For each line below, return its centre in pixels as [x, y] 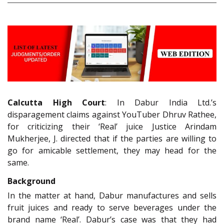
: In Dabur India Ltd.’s [161, 103]
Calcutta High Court [56, 103]
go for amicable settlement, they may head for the [112, 151]
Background [31, 181]
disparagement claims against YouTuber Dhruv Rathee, [112, 115]
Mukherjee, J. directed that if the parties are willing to [112, 139]
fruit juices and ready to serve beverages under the [112, 207]
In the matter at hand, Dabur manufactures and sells [112, 195]
